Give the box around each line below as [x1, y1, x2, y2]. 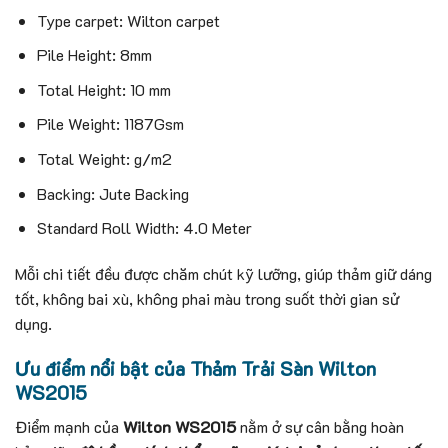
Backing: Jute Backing [37, 182, 189, 204]
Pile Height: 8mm [37, 44, 152, 66]
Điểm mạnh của [15, 416, 123, 438]
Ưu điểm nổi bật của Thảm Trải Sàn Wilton [15, 355, 376, 381]
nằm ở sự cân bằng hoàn [236, 416, 404, 438]
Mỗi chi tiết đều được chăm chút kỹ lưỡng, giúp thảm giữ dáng [15, 262, 432, 284]
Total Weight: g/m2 [37, 147, 172, 169]
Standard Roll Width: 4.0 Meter [37, 217, 252, 239]
